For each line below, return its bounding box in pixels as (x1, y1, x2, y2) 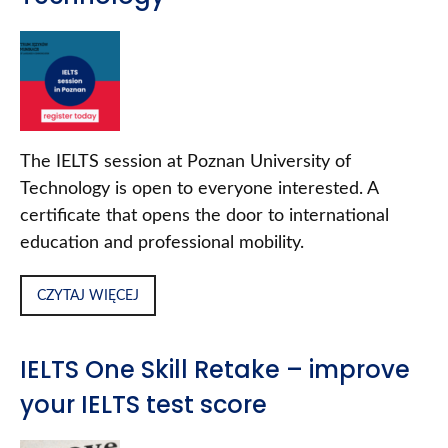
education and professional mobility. (20, 234, 304, 253)
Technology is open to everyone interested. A (20, 180, 378, 199)
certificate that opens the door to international (20, 207, 389, 226)
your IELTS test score (20, 388, 267, 422)
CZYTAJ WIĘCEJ (37, 288, 139, 304)
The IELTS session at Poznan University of (20, 153, 351, 172)
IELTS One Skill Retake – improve (20, 353, 410, 387)
